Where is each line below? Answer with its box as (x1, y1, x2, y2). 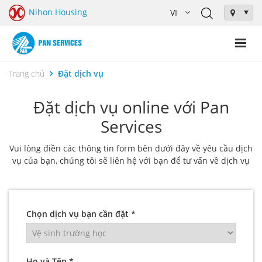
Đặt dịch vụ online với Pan (33, 95, 229, 118)
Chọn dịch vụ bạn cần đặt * (26, 208, 136, 219)
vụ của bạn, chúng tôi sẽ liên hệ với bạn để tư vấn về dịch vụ (12, 154, 250, 166)
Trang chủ (9, 67, 44, 79)
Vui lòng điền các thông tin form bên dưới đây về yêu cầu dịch (9, 142, 253, 154)
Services (100, 115, 162, 137)
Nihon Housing (29, 6, 87, 18)
